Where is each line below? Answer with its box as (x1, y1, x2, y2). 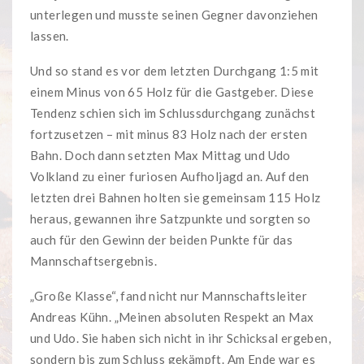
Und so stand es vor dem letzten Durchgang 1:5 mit (30, 63, 319, 79)
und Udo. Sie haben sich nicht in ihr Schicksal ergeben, (30, 331, 331, 346)
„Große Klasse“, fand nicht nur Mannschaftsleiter (30, 288, 308, 304)
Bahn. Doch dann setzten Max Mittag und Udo (30, 148, 291, 163)
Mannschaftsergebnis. (30, 253, 157, 269)
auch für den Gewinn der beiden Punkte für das (30, 232, 292, 248)
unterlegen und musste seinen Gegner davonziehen (30, 7, 318, 23)
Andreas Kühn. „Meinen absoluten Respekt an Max (30, 310, 314, 325)
